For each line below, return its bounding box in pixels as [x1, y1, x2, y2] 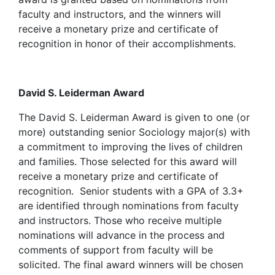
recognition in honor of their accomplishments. [18, 37, 236, 50]
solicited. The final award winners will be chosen [18, 258, 243, 271]
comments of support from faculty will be [18, 244, 213, 256]
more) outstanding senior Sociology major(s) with [18, 126, 250, 138]
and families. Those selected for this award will [18, 155, 237, 168]
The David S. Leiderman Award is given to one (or [18, 111, 250, 123]
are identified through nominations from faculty [18, 199, 239, 212]
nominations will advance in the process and [18, 229, 225, 241]
